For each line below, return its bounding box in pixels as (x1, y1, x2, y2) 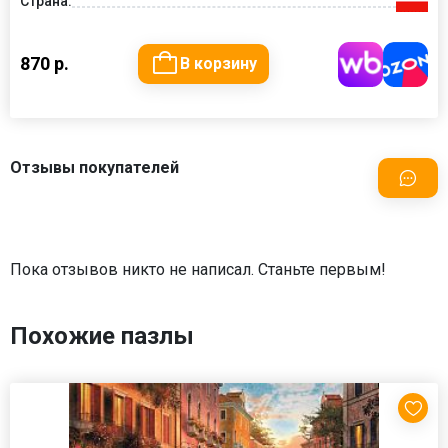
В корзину (180, 54, 257, 74)
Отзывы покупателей (10, 157, 179, 177)
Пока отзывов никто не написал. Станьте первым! (10, 259, 386, 279)
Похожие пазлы (10, 321, 194, 350)
